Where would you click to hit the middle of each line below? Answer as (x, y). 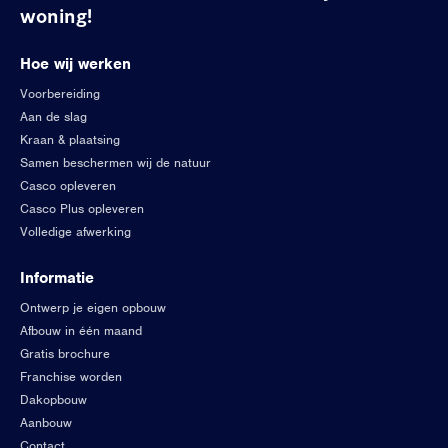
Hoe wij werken (75, 64)
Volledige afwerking (75, 231)
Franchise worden (71, 376)
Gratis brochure (65, 353)
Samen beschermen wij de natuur (115, 162)
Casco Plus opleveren (82, 208)
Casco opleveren (68, 185)
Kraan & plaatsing (70, 139)
